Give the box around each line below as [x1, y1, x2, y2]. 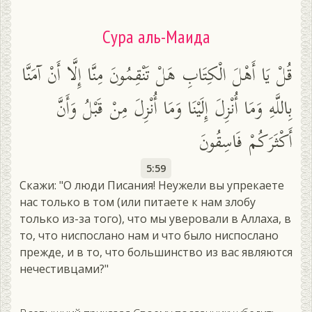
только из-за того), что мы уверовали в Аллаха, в [19, 211, 291, 227]
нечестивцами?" [19, 261, 109, 277]
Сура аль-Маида [102, 25, 210, 49]
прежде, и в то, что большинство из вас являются [19, 244, 292, 260]
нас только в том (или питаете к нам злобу [19, 194, 256, 210]
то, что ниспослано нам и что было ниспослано [19, 228, 279, 244]
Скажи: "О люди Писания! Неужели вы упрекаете [19, 178, 284, 194]
